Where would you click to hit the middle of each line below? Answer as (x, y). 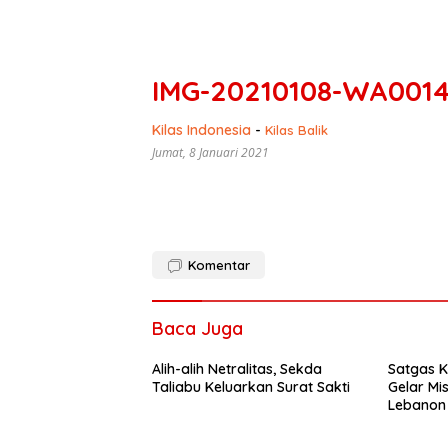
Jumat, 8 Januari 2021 (210, 153)
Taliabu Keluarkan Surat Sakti (251, 387)
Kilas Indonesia (201, 130)
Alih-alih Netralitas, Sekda (237, 369)
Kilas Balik (296, 130)
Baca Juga (197, 329)
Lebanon (416, 405)
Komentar (219, 265)
